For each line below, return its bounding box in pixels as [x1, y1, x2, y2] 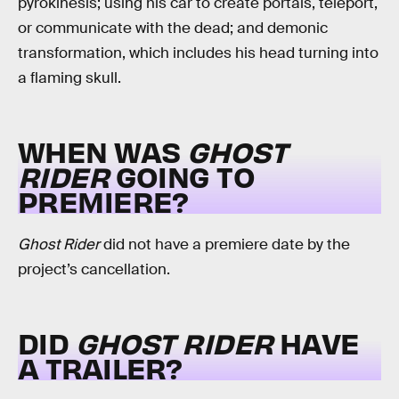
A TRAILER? [18, 349, 183, 387]
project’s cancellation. [18, 260, 170, 280]
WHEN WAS [18, 132, 187, 169]
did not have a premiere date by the [100, 235, 350, 255]
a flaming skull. [18, 69, 121, 88]
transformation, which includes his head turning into [18, 44, 379, 63]
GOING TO [109, 157, 255, 194]
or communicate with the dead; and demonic [18, 19, 328, 38]
